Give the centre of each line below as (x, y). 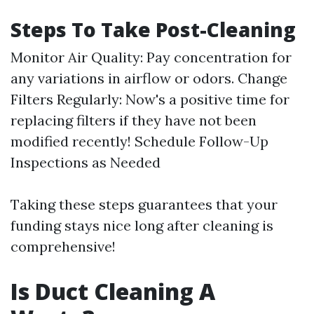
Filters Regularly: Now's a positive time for (150, 99)
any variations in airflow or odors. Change (149, 78)
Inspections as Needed (86, 162)
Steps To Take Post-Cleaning (153, 29)
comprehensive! (63, 246)
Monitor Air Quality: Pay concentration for (151, 57)
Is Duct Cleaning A (113, 291)
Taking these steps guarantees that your (144, 204)
